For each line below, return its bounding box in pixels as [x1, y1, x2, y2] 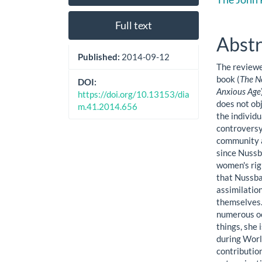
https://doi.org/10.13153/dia [78, 89, 189, 99]
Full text [115, 19, 153, 32]
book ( [216, 73, 240, 84]
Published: [78, 51, 122, 62]
